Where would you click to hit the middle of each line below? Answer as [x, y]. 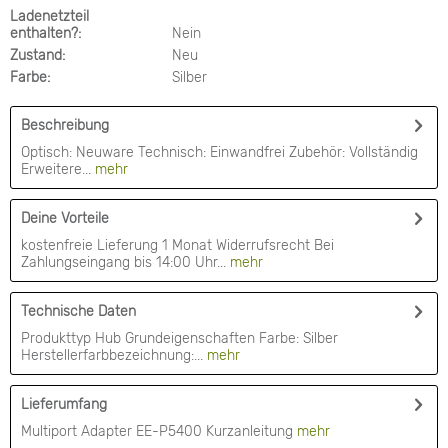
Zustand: [37, 56]
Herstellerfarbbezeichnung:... [112, 356]
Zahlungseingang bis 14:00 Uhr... [123, 263]
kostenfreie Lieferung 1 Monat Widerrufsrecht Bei [177, 246]
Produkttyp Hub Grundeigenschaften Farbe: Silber [179, 339]
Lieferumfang [64, 405]
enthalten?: [45, 34]
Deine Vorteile [65, 219]
